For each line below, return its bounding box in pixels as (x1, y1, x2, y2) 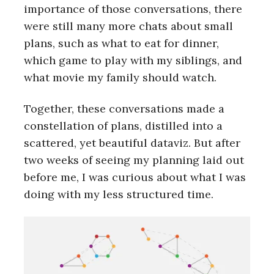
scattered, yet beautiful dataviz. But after (24, 135, 240, 150)
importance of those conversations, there (24, 2, 242, 17)
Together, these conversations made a (24, 101, 224, 116)
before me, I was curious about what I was (24, 169, 246, 184)
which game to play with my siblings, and (24, 53, 242, 68)
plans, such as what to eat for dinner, (24, 36, 219, 51)
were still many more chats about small (24, 19, 233, 34)
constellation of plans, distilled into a (24, 118, 223, 133)
